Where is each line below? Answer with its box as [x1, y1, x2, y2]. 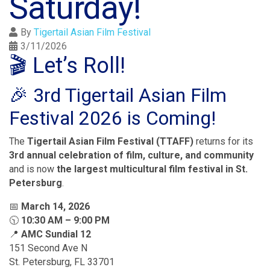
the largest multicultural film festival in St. [57, 163, 248, 175]
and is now [9, 163, 57, 175]
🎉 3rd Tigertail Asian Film [9, 83, 227, 107]
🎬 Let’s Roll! [9, 52, 125, 78]
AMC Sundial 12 [21, 228, 91, 240]
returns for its [193, 135, 253, 147]
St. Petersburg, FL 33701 [9, 256, 115, 268]
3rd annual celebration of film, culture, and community [9, 149, 254, 161]
